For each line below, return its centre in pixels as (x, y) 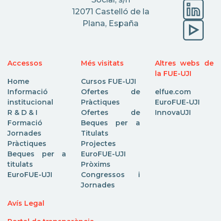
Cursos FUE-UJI (109, 81)
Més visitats (103, 63)
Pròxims (96, 164)
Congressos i (110, 174)
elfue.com (173, 92)
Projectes (99, 143)
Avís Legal (26, 203)
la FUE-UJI (173, 73)
